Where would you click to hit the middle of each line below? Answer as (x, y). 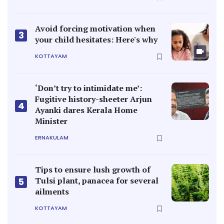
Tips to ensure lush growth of (93, 169)
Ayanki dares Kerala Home (86, 110)
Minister (51, 121)
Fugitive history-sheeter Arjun (93, 99)
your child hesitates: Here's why (96, 39)
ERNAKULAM (52, 138)
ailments (52, 191)
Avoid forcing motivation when (95, 28)
